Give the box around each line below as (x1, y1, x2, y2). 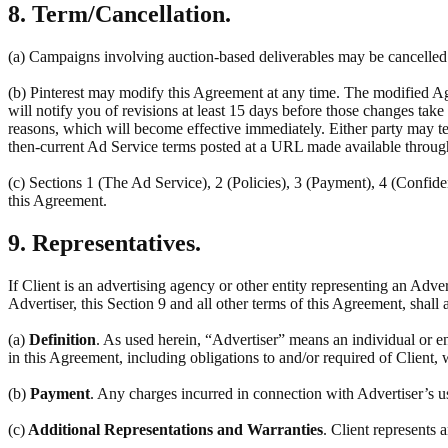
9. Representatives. (8, 230, 201, 257)
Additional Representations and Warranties (25, 421, 323, 439)
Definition (25, 331, 96, 349)
